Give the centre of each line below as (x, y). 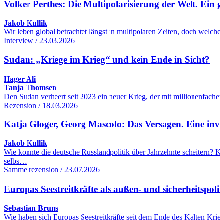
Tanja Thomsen (30, 87)
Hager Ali (20, 79)
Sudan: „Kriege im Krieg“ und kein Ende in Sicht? (107, 59)
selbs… (15, 161)
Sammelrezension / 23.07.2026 (52, 170)
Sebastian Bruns (31, 208)
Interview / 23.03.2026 (39, 41)
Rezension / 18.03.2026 (41, 105)
